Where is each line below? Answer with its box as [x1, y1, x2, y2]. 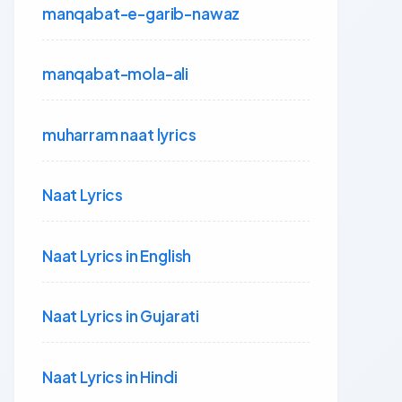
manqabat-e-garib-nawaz [42, 3, 240, 23]
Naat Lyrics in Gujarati [42, 306, 200, 326]
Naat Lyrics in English [42, 245, 192, 266]
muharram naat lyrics [42, 124, 197, 144]
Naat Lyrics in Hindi [42, 366, 178, 387]
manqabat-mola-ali [42, 64, 189, 83]
